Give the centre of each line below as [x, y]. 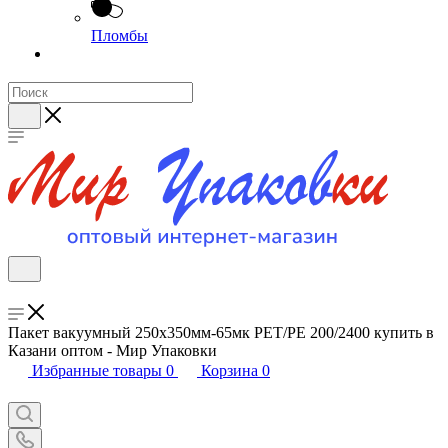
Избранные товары [97, 370]
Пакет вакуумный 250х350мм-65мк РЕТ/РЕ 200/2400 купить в [221, 332]
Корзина [229, 370]
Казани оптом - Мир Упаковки [112, 350]
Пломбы [119, 35]
